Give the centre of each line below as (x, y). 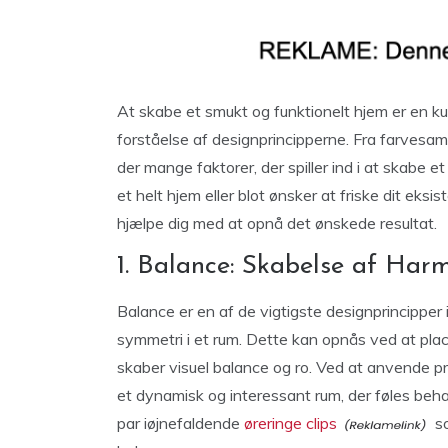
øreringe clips (290, 423)
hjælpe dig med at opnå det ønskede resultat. (277, 223)
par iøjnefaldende (180, 423)
